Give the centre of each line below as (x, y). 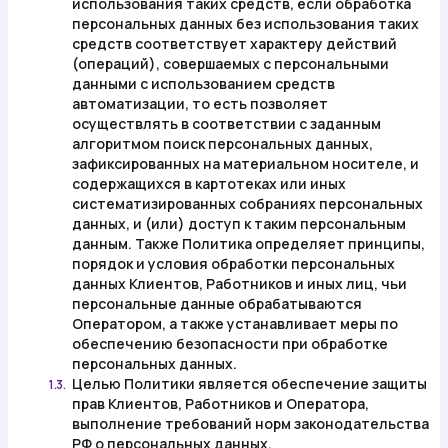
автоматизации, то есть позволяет (200, 103)
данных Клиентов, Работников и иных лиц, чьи (239, 283)
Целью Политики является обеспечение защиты (249, 383)
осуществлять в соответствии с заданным (226, 123)
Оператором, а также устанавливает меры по (235, 323)
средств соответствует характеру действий (234, 43)
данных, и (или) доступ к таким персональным (239, 223)
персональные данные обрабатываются (217, 303)
